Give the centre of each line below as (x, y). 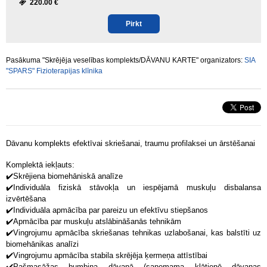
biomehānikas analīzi (42, 244)
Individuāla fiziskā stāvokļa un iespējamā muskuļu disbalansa (137, 187)
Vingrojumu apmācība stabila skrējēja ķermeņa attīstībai (110, 255)
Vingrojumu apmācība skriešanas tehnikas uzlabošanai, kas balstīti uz (137, 233)
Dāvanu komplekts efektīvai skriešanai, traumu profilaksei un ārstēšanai (131, 143)
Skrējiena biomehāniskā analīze (68, 176)
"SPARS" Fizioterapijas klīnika (54, 71)
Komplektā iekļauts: (40, 165)
